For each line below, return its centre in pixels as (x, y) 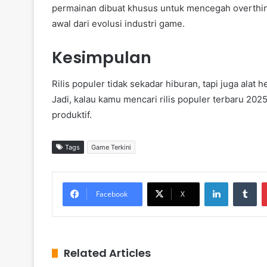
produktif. (72, 115)
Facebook (112, 194)
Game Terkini (111, 148)
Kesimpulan (102, 57)
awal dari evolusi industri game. (118, 23)
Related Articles (107, 253)
